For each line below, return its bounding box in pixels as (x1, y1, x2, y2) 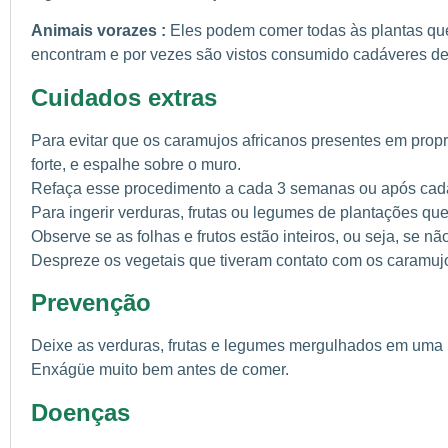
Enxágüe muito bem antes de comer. (31, 361, 289, 379)
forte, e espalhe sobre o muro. (31, 155, 241, 173)
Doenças (31, 398, 130, 426)
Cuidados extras (31, 83, 217, 111)
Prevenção (31, 289, 151, 317)
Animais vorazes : (31, 22, 170, 40)
